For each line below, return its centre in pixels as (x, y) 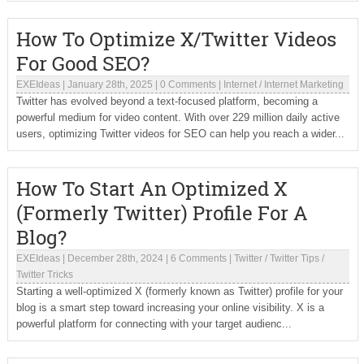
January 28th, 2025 (110, 84)
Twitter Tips (294, 258)
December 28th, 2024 (115, 258)
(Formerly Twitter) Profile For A (162, 213)
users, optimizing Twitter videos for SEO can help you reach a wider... (180, 134)
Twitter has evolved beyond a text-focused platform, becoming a (167, 101)
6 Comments (198, 258)
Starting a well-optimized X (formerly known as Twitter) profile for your (179, 291)
